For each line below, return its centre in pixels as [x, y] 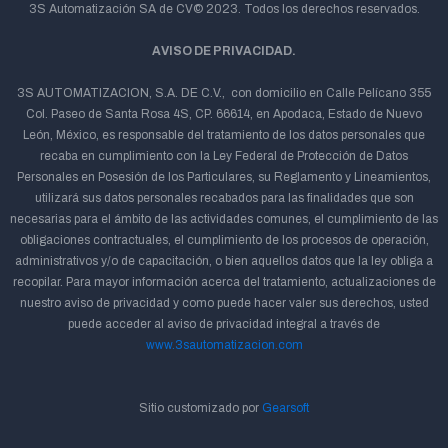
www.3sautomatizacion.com [224, 345]
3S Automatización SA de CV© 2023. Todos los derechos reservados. [224, 9]
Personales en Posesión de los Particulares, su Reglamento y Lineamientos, [224, 177]
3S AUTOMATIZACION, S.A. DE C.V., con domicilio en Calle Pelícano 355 [224, 93]
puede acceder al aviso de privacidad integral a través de [224, 324]
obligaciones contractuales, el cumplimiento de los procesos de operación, [224, 240]
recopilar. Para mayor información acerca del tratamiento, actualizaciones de [224, 282]
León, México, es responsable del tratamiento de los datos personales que [224, 135]
